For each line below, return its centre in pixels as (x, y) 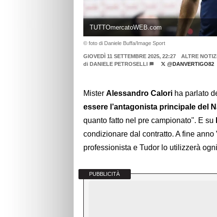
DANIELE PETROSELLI (119, 64)
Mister (95, 93)
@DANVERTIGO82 (190, 64)
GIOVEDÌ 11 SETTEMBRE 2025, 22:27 (130, 56)
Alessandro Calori (139, 93)
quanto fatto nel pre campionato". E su (149, 121)
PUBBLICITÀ (105, 174)
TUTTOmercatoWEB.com (125, 27)
